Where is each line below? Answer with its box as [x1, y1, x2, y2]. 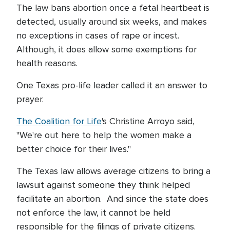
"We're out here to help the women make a [16, 129, 191, 141]
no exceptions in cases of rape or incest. [16, 30, 179, 41]
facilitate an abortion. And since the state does [16, 193, 208, 204]
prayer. [16, 93, 46, 105]
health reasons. [16, 57, 78, 69]
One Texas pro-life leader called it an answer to [16, 80, 207, 91]
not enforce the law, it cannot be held [16, 207, 170, 218]
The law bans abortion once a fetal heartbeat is [16, 2, 209, 13]
